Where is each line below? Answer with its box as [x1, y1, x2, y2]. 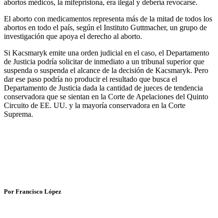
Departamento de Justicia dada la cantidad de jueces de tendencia [4, 83, 203, 92]
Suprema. [4, 109, 33, 118]
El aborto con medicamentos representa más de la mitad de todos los [4, 14, 212, 23]
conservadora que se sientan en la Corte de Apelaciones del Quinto [4, 92, 208, 101]
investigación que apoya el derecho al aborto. [4, 32, 142, 40]
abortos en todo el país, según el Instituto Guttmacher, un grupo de [4, 23, 207, 32]
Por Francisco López [4, 187, 61, 195]
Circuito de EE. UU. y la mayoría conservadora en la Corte [4, 101, 185, 109]
